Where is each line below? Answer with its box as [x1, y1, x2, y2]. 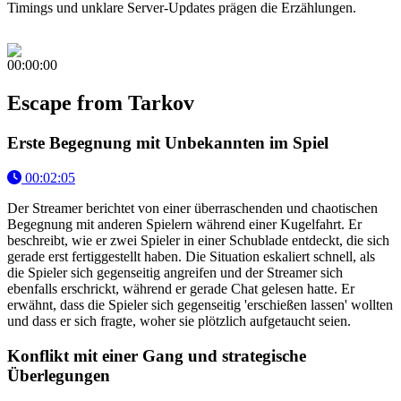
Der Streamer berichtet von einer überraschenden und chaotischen [7, 200, 378, 216]
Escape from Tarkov [7, 91, 194, 115]
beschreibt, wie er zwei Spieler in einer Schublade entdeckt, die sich [7, 232, 389, 248]
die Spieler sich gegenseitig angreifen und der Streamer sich [7, 264, 343, 280]
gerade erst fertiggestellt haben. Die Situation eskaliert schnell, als [7, 248, 375, 264]
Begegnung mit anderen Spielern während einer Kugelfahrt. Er [7, 216, 362, 232]
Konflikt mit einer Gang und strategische [7, 346, 306, 365]
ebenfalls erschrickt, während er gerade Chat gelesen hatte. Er [7, 280, 354, 296]
